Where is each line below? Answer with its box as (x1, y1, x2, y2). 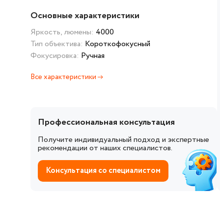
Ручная (81, 50, 105, 61)
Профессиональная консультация (38, 116, 175, 129)
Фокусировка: (30, 50, 81, 61)
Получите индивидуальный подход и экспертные (38, 134, 209, 145)
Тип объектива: (30, 38, 85, 50)
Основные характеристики (30, 9, 139, 22)
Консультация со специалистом (46, 165, 161, 176)
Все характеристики (30, 72, 98, 82)
